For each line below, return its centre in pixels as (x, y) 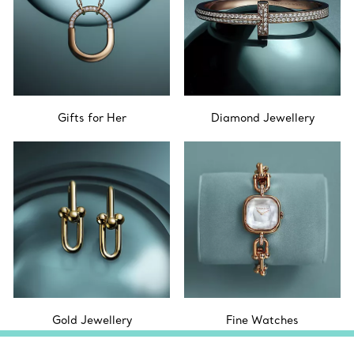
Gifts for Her (92, 118)
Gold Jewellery (92, 320)
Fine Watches (262, 320)
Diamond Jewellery (262, 118)
